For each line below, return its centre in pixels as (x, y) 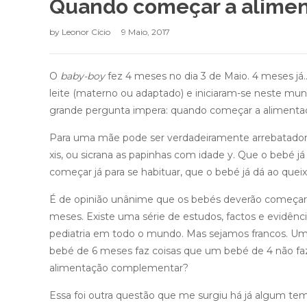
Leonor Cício (87, 32)
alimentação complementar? (119, 268)
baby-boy (83, 76)
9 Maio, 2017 (146, 32)
